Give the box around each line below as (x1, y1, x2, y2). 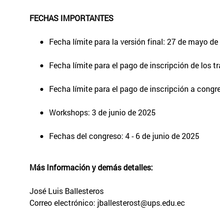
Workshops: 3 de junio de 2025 (49, 107, 158, 117)
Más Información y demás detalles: (29, 162, 155, 172)
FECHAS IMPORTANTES (29, 12, 113, 23)
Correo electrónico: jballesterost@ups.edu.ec (29, 197, 187, 208)
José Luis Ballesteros (29, 185, 106, 196)
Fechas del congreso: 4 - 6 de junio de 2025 (49, 130, 199, 141)
